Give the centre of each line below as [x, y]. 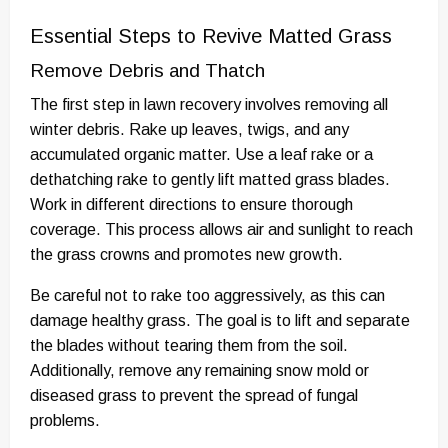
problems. [65, 421]
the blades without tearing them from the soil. [189, 346]
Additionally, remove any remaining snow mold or [199, 371]
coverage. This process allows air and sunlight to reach [221, 230]
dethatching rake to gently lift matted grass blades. [210, 180]
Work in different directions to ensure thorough [191, 205]
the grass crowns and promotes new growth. [186, 255]
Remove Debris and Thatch [147, 71]
